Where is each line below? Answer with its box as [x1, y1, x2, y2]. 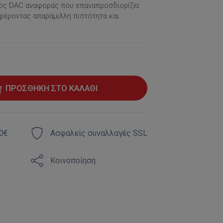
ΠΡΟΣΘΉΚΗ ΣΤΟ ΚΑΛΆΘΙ [5, 83, 98, 93]
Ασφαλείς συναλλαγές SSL [50, 128, 147, 138]
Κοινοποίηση [50, 156, 96, 165]
